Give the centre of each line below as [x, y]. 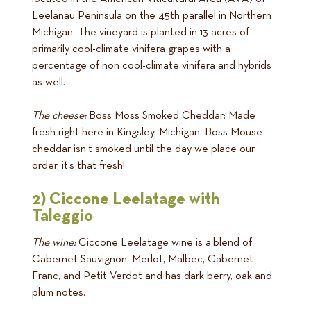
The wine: [54, 243]
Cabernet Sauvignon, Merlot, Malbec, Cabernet [143, 259]
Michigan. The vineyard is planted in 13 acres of [141, 32]
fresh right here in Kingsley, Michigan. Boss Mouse [147, 132]
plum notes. [59, 293]
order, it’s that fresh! [78, 166]
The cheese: [60, 116]
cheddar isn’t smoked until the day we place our [143, 149]
